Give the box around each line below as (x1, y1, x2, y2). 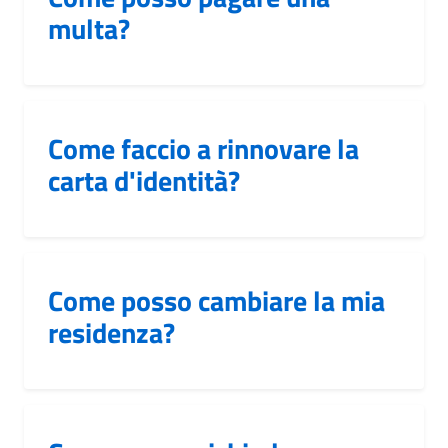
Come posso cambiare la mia (48, 278, 385, 322)
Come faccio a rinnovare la (48, 126, 359, 170)
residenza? (48, 310, 175, 354)
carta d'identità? (48, 158, 240, 202)
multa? (48, 6, 130, 50)
